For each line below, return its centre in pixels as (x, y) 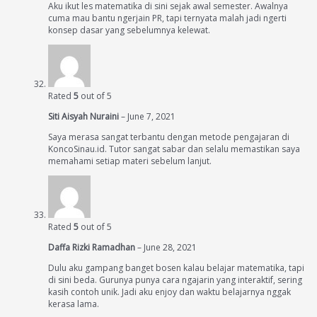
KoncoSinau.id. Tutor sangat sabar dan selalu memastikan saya (174, 149)
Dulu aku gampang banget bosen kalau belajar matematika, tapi (176, 268)
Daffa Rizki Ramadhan (93, 248)
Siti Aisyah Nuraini (85, 117)
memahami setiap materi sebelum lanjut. (130, 161)
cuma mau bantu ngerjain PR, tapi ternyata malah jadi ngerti (167, 18)
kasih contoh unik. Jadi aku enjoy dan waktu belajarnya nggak (169, 292)
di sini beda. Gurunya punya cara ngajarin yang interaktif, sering (175, 280)
